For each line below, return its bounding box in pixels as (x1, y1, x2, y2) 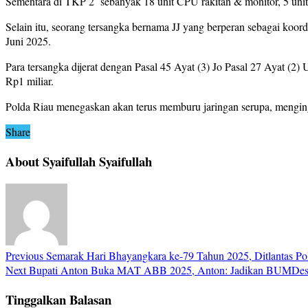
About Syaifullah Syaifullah (5, 152, 152, 171)
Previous (5, 247, 43, 263)
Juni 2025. (5, 34, 51, 49)
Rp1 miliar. (5, 74, 54, 89)
